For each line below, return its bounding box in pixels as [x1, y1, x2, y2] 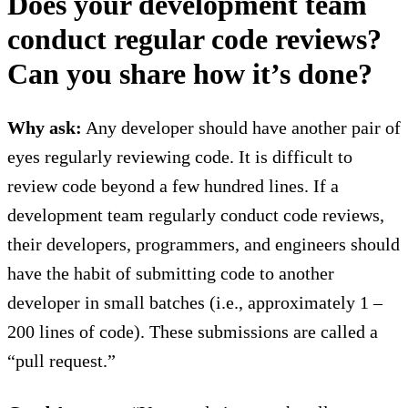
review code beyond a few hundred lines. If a [7, 176, 339, 197]
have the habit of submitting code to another [7, 263, 334, 284]
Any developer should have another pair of [82, 117, 401, 138]
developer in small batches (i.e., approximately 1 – [7, 292, 382, 313]
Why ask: [7, 117, 82, 138]
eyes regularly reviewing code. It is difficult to [7, 147, 352, 168]
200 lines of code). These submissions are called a [7, 321, 378, 342]
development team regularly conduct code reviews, [7, 205, 384, 226]
